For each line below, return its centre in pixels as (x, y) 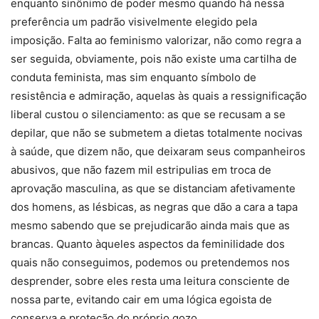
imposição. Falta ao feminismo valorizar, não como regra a (156, 41)
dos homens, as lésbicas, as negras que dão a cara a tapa (154, 207)
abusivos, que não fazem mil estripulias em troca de (141, 170)
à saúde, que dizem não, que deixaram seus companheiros (158, 152)
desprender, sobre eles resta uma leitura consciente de (150, 281)
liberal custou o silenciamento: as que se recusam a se (148, 115)
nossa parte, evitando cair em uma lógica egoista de (141, 300)
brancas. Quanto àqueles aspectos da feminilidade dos (148, 244)
